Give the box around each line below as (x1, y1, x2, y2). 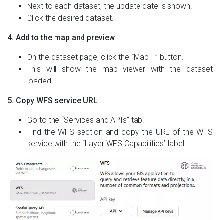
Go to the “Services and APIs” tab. (27, 115, 144, 125)
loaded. (27, 76, 53, 85)
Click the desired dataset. (27, 13, 114, 23)
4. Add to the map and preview (7, 32, 115, 42)
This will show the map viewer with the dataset (27, 64, 213, 74)
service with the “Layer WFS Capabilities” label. (27, 138, 186, 148)
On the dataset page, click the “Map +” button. (27, 52, 184, 62)
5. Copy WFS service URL (7, 95, 98, 105)
